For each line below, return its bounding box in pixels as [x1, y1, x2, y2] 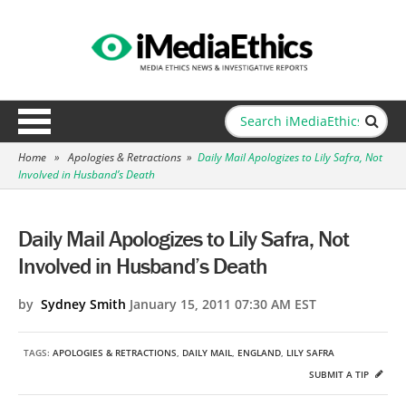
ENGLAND [237, 346, 281, 359]
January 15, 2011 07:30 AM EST [126, 295, 316, 313]
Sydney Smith [41, 295, 126, 313]
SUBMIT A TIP [309, 368, 372, 381]
